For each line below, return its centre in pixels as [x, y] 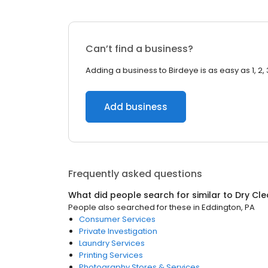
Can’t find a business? [139, 49]
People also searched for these [130, 207]
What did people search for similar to [152, 195]
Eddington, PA [228, 207]
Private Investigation [118, 231]
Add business [136, 107]
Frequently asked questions [135, 174]
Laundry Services [112, 243]
